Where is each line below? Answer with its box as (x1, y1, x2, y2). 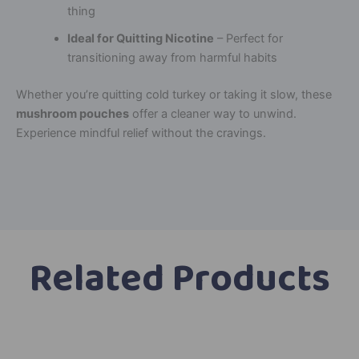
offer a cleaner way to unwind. (129, 107, 296, 122)
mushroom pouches (16, 107, 129, 122)
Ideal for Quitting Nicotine (67, 31, 214, 46)
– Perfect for (213, 31, 283, 46)
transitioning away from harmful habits (67, 50, 277, 66)
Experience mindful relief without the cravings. (16, 126, 266, 141)
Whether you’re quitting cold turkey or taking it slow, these (16, 87, 332, 103)
